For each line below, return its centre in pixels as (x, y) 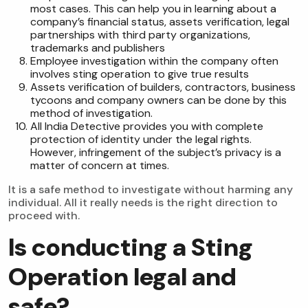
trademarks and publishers (98, 48)
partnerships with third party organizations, (140, 35)
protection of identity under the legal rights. (141, 140)
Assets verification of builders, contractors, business (163, 87)
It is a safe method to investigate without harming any (151, 190)
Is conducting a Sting (131, 247)
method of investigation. (91, 113)
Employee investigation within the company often (154, 61)
